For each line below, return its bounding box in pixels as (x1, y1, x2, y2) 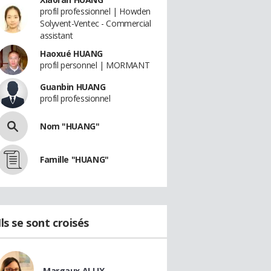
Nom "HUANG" (40, 120, 100, 132)
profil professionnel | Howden (40, 5, 151, 17)
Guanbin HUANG (40, 81, 106, 93)
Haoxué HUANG (40, 48, 103, 59)
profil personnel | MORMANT (40, 59, 150, 71)
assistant (40, 30, 73, 41)
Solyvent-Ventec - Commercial (40, 18, 151, 29)
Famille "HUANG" (40, 154, 109, 165)
